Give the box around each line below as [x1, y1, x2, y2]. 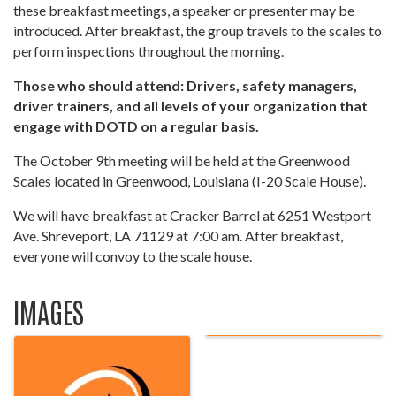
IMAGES [13, 293, 84, 330]
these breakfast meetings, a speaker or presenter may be [13, 2, 354, 19]
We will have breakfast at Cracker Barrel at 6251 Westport [13, 207, 371, 225]
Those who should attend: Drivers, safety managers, [13, 77, 357, 95]
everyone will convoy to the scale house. [13, 247, 252, 265]
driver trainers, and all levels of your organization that [13, 97, 368, 115]
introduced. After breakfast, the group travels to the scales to [13, 22, 382, 40]
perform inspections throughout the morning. [13, 42, 284, 60]
